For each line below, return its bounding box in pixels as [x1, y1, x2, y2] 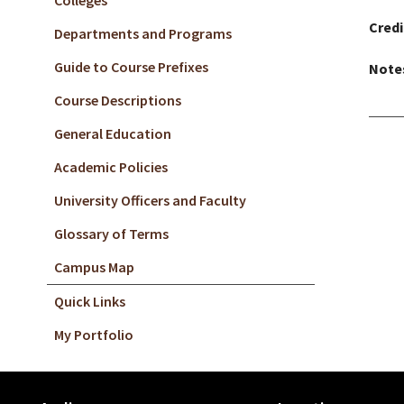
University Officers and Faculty [54, 191, 246, 209]
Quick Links [54, 292, 125, 310]
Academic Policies [54, 158, 168, 176]
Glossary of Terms [54, 225, 169, 243]
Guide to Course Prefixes [54, 58, 208, 76]
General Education [54, 124, 171, 142]
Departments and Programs [54, 24, 232, 42]
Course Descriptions [54, 91, 181, 109]
